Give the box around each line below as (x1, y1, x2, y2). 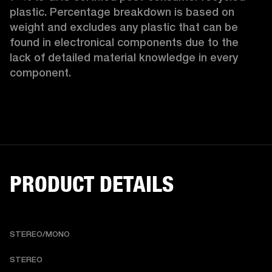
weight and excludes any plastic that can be (10, 21, 238, 34)
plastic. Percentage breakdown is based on (10, 5, 234, 19)
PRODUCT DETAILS (10, 171, 174, 198)
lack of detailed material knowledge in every (10, 51, 238, 64)
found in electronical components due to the (10, 36, 239, 49)
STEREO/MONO (10, 229, 70, 239)
